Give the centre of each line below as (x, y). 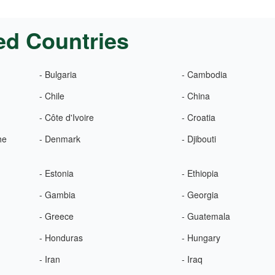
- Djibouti (199, 139)
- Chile (52, 96)
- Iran (49, 259)
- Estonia (56, 173)
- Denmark (60, 139)
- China (196, 96)
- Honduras (61, 238)
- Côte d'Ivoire (66, 117)
